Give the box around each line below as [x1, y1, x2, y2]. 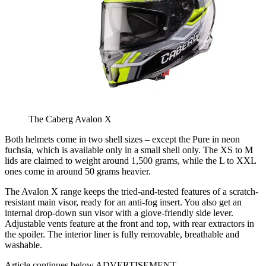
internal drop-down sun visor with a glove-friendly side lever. [5, 207, 233, 218]
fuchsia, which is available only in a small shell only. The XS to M [5, 144, 253, 155]
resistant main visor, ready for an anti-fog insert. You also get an [5, 197, 242, 207]
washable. [5, 239, 42, 250]
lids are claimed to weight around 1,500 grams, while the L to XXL [5, 155, 256, 166]
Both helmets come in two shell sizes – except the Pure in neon [5, 134, 240, 144]
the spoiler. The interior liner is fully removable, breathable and [5, 229, 239, 239]
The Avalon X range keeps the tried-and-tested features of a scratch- [5, 186, 258, 197]
